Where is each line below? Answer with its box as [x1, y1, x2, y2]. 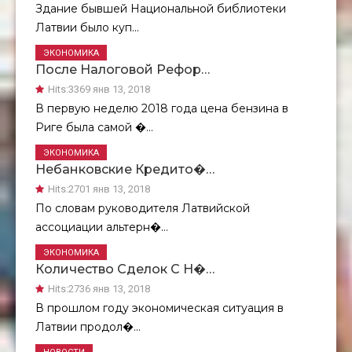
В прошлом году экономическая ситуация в [35, 301, 284, 316]
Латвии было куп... [35, 20, 139, 35]
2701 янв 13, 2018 [68, 183, 150, 196]
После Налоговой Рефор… [35, 62, 210, 78]
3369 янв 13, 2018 [68, 83, 150, 96]
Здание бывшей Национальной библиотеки [35, 2, 286, 16]
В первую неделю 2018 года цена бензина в [35, 101, 288, 116]
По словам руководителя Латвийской [35, 201, 250, 216]
